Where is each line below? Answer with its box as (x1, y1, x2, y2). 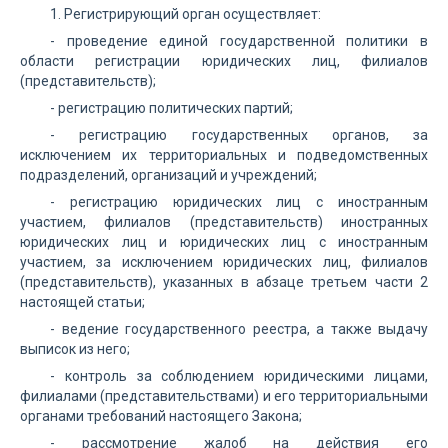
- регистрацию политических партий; (50, 100, 293, 116)
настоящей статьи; (20, 294, 145, 310)
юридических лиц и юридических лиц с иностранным (20, 234, 428, 250)
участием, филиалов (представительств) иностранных (20, 214, 428, 230)
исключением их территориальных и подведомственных (20, 147, 428, 163)
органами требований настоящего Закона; (20, 408, 302, 424)
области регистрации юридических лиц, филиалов (20, 53, 428, 69)
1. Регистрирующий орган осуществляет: (50, 6, 321, 22)
